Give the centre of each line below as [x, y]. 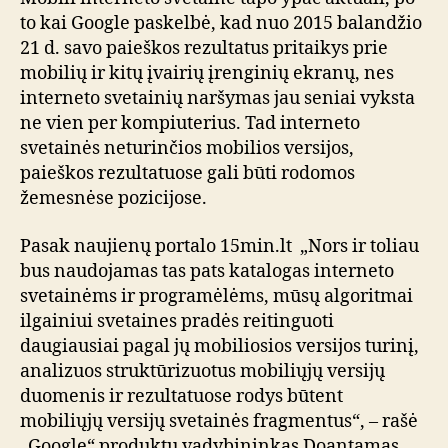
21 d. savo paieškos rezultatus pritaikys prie [204, 48]
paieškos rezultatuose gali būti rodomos [187, 173]
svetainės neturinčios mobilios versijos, [187, 148]
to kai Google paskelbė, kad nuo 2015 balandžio [221, 23]
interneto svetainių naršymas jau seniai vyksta [217, 98]
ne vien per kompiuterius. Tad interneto [190, 123]
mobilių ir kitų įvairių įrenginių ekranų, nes [207, 73]
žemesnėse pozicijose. [113, 198]
